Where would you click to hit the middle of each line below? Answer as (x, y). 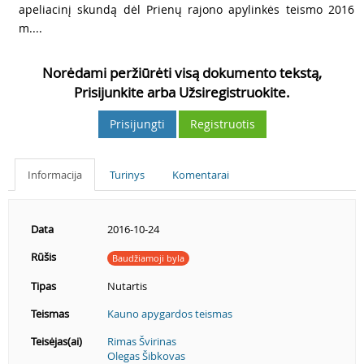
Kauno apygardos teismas (170, 314)
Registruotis (222, 124)
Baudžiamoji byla (148, 258)
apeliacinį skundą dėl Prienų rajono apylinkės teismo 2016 (186, 9)
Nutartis (127, 286)
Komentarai (201, 175)
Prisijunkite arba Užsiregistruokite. (182, 92)
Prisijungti (137, 124)
